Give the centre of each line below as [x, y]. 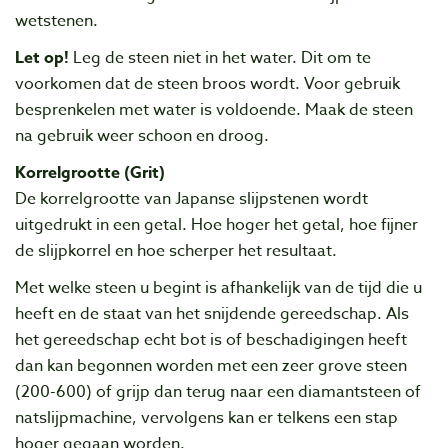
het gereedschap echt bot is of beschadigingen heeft [211, 340]
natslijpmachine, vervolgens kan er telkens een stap [206, 418]
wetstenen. [56, 20]
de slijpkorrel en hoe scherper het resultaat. [176, 250]
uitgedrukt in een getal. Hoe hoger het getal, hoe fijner [216, 224]
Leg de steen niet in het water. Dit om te [220, 57]
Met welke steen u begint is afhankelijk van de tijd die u [218, 288]
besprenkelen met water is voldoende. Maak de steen [214, 109]
